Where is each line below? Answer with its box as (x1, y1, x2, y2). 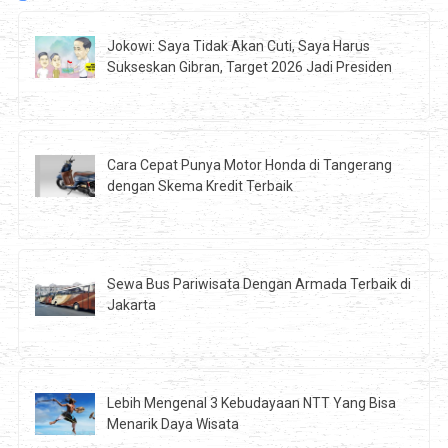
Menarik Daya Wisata (107, 416, 240, 433)
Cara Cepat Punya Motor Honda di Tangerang (107, 157, 393, 174)
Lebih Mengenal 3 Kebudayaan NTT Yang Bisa (107, 395, 397, 412)
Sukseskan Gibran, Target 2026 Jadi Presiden (107, 59, 393, 76)
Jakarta (107, 297, 157, 314)
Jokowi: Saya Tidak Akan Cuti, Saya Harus (107, 38, 371, 55)
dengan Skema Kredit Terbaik (107, 178, 294, 195)
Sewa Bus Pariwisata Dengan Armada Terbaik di (107, 276, 412, 293)
